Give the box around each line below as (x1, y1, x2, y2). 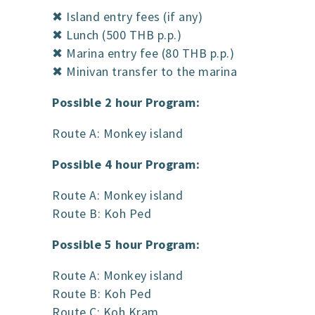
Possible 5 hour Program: (52, 236, 200, 253)
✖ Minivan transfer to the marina (52, 63, 237, 80)
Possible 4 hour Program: (52, 156, 200, 173)
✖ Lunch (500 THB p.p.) (52, 27, 181, 44)
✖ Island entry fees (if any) (52, 8, 202, 25)
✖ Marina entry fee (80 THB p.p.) (52, 45, 234, 62)
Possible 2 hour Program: (52, 94, 200, 111)
